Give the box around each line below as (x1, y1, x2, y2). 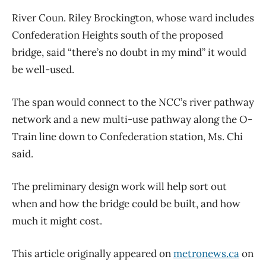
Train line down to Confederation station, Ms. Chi (12, 130, 243, 144)
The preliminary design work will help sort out (12, 180, 227, 194)
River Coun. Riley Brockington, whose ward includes (12, 11, 254, 25)
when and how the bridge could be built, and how (12, 197, 240, 211)
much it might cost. (12, 214, 102, 228)
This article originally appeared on (12, 247, 173, 261)
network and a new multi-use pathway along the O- (12, 113, 252, 126)
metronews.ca (173, 247, 239, 261)
